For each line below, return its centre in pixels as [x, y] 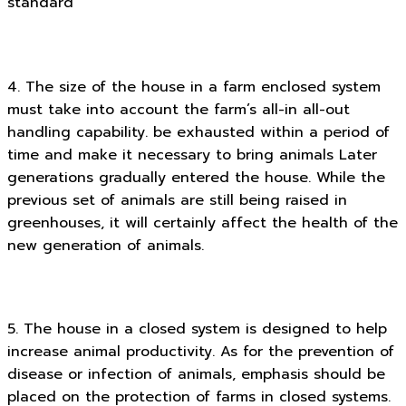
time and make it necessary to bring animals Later [192, 155]
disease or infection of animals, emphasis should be [196, 375]
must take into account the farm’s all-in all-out [179, 109]
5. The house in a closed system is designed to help [197, 329]
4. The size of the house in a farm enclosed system [194, 87]
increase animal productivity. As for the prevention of [201, 352]
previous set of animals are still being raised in [177, 200]
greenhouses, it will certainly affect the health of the [203, 222]
